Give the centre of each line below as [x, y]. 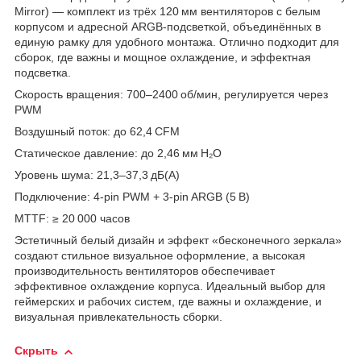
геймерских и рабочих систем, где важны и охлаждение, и [168, 302]
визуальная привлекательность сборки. [118, 317]
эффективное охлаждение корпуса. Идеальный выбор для [170, 286]
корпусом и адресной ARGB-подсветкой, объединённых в [168, 27]
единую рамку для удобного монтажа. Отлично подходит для [177, 42]
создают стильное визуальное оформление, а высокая [160, 256]
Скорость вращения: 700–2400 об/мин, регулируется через [171, 95]
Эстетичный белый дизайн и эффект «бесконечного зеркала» [178, 241]
